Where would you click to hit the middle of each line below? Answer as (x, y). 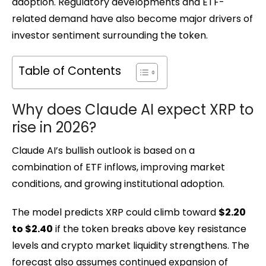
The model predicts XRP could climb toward (115, 212)
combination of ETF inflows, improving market (118, 167)
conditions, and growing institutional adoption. (118, 183)
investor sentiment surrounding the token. (110, 35)
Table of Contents (70, 71)
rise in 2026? (54, 127)
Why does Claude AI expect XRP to (133, 109)
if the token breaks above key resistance (150, 229)
